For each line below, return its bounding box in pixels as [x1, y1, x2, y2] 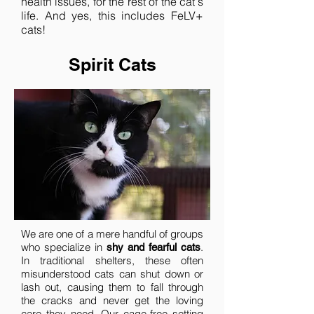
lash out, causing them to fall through [21, 280, 203, 294]
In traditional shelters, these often [21, 254, 203, 267]
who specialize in [21, 240, 107, 254]
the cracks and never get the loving [21, 294, 203, 307]
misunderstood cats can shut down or [21, 267, 203, 280]
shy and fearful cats [107, 241, 200, 253]
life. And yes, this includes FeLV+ [21, 8, 203, 22]
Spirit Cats [68, 54, 156, 75]
